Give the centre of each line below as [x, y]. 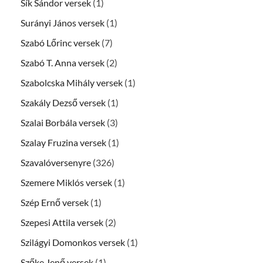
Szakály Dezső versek [63, 103]
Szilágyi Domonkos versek [73, 242]
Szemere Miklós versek [66, 183]
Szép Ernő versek [55, 203]
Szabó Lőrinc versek [60, 43]
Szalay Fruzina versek [63, 143]
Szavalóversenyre [56, 163]
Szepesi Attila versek [62, 222]
